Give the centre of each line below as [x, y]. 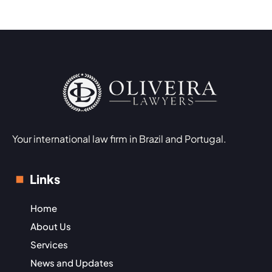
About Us [51, 226]
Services [49, 244]
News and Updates [72, 262]
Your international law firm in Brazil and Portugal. [119, 138]
